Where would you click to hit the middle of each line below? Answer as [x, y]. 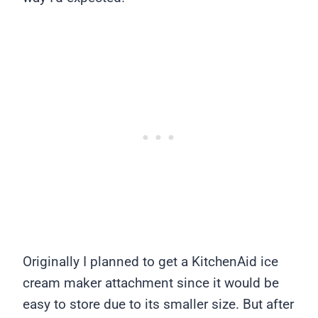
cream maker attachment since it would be [151, 283]
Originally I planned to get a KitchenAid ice [150, 262]
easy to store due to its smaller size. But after [158, 305]
